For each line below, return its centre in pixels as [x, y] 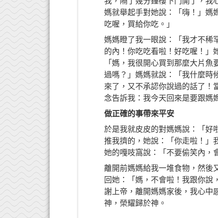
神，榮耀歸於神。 [136, 203]
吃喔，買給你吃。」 [139, 24]
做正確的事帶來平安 [139, 113]
